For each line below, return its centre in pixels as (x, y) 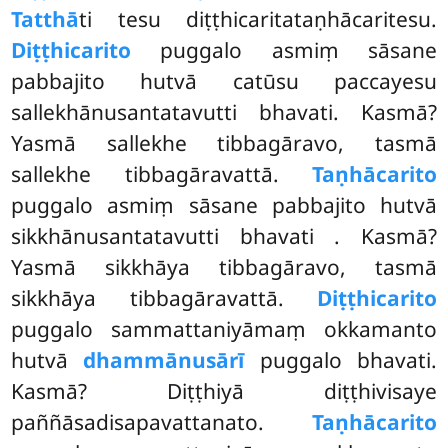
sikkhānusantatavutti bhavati (173, 236)
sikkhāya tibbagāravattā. (164, 298)
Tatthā (45, 19)
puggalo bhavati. (340, 360)
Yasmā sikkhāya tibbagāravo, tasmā (224, 267)
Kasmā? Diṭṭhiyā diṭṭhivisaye (224, 391)
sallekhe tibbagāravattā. (161, 174)
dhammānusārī (164, 360)
